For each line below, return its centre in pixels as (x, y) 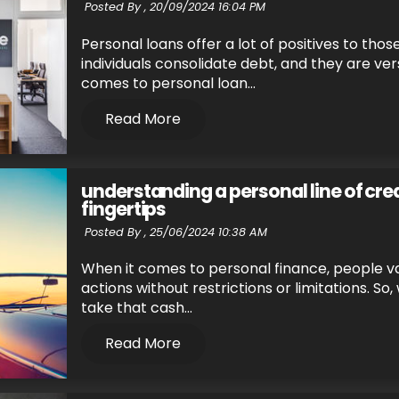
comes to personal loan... (168, 83)
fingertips (123, 208)
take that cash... (136, 307)
